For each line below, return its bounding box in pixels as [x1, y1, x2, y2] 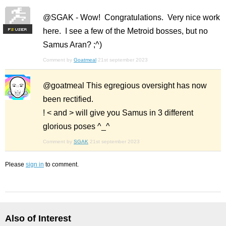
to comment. [44, 161, 79, 168]
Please [5, 161, 26, 168]
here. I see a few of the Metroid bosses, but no [43, 27, 208, 35]
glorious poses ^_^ [43, 122, 112, 131]
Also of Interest [5, 213, 71, 223]
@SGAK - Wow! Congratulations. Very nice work [43, 13, 220, 22]
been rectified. [43, 95, 95, 103]
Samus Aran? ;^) [43, 40, 102, 49]
